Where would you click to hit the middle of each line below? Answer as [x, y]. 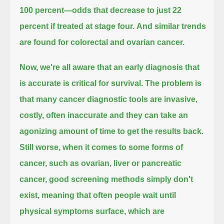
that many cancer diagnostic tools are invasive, [109, 99]
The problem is [173, 83]
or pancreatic [157, 163]
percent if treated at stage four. [77, 26]
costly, [32, 115]
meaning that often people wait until [109, 195]
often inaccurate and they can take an [117, 115]
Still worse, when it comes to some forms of [101, 147]
